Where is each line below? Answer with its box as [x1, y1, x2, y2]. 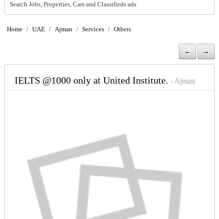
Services [82, 25, 104, 33]
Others [113, 25, 131, 33]
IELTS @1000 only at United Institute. [14, 75, 168, 86]
